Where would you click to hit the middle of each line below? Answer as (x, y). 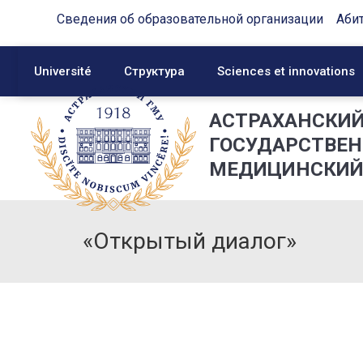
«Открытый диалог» (190, 241)
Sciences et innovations (286, 71)
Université (63, 71)
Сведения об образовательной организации (190, 19)
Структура (154, 71)
